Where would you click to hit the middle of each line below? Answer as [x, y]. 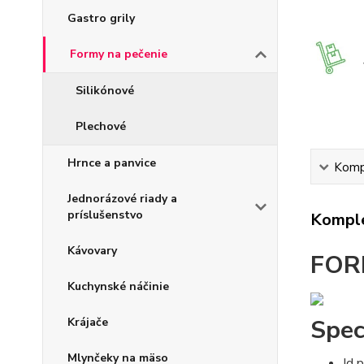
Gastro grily [101, 19]
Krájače [88, 323]
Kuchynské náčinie [118, 287]
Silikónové [105, 91]
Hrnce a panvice [112, 163]
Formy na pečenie [119, 54]
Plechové [101, 127]
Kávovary [92, 251]
